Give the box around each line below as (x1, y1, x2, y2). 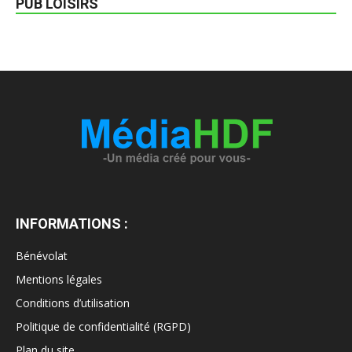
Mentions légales (16, 272, 102, 287)
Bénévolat (16, 248, 68, 263)
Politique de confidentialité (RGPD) (16, 319, 191, 334)
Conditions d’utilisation (16, 295, 130, 310)
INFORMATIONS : (16, 215, 128, 232)
